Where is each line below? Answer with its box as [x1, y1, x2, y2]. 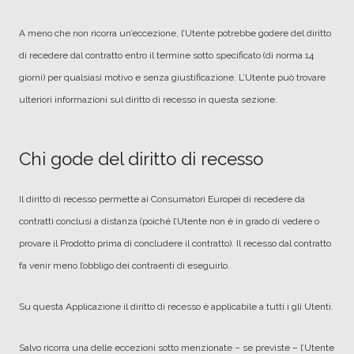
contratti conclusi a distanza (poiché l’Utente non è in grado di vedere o [19, 216, 319, 227]
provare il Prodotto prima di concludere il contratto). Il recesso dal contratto [19, 238, 331, 249]
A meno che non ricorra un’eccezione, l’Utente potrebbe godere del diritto [19, 28, 331, 39]
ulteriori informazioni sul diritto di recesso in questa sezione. [19, 94, 277, 105]
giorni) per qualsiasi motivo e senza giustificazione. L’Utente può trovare [19, 72, 326, 83]
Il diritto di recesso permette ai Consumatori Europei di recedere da [19, 194, 305, 205]
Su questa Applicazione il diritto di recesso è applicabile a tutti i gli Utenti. [19, 301, 333, 312]
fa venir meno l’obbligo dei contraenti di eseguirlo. [19, 260, 230, 271]
